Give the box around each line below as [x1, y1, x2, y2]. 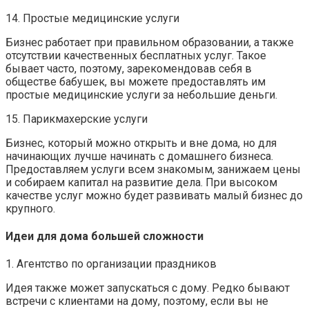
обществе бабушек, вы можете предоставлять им [6, 74, 266, 88]
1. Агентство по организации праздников [6, 257, 217, 271]
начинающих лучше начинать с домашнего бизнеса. [6, 149, 273, 163]
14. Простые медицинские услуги [6, 11, 179, 25]
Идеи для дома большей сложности [6, 230, 203, 243]
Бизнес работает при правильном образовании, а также [6, 35, 294, 49]
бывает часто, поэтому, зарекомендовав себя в [6, 61, 252, 75]
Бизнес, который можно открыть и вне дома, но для [6, 136, 277, 150]
